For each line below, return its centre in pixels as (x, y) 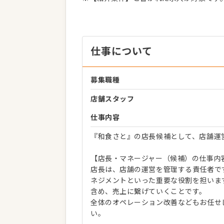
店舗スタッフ (112, 99)
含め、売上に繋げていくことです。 (148, 191)
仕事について (121, 51)
